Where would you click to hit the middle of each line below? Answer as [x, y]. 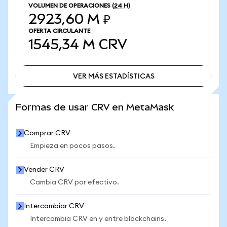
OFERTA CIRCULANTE [59, 31]
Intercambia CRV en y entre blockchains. [98, 219]
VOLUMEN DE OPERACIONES [69, 6]
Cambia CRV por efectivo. [74, 182]
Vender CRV [44, 170]
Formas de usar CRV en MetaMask [95, 107]
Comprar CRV [47, 133]
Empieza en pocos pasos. [72, 146]
